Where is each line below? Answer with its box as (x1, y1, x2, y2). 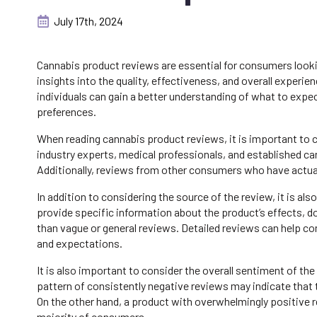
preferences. (37, 105, 96, 119)
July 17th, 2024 (54, 14, 123, 28)
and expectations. (37, 236, 122, 250)
